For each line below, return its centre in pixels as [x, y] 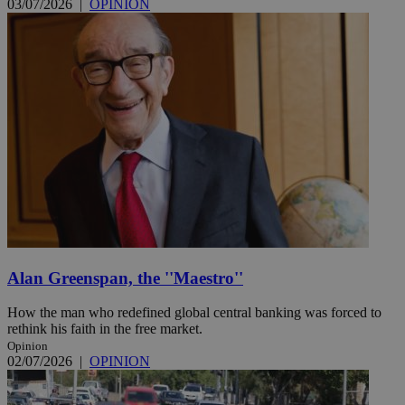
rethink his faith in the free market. [105, 329]
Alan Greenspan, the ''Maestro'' [125, 278]
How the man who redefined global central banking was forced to [194, 313]
